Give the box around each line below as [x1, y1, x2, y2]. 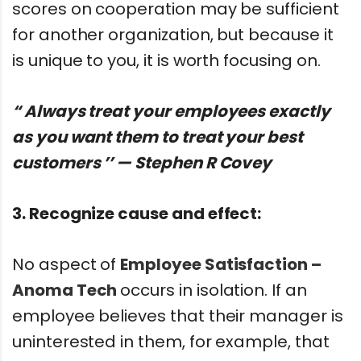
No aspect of [12, 252, 121, 276]
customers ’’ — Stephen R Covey [12, 151, 272, 175]
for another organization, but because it [12, 23, 334, 47]
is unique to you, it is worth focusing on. [12, 49, 321, 73]
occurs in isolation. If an [120, 278, 307, 301]
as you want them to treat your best [12, 126, 303, 149]
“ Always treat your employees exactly [12, 100, 330, 123]
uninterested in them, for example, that [12, 330, 330, 353]
